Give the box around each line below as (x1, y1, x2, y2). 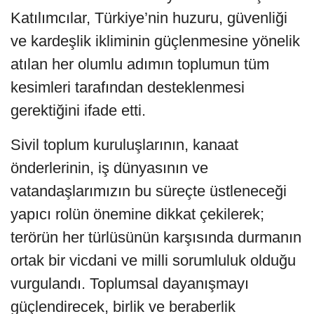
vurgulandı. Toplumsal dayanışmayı (11, 275, 249, 293)
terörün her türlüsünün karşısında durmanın (11, 228, 301, 247)
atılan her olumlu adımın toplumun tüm (11, 55, 269, 74)
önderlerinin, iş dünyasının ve (11, 159, 208, 177)
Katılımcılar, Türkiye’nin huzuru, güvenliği (11, 9, 287, 27)
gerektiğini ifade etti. (11, 102, 146, 120)
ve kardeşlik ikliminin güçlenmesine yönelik (11, 32, 300, 50)
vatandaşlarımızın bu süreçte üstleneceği (11, 182, 287, 200)
